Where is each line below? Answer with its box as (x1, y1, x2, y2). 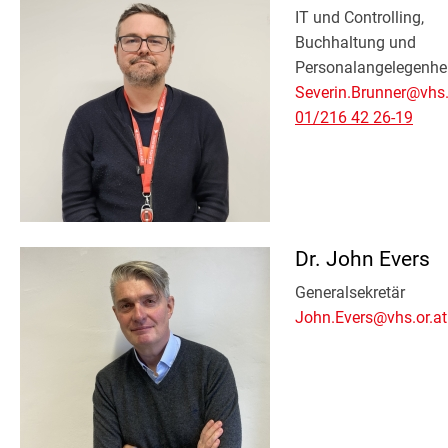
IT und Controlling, (295, 7, 424, 27)
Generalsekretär (295, 282, 405, 302)
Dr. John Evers (295, 247, 430, 271)
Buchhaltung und (295, 32, 416, 52)
